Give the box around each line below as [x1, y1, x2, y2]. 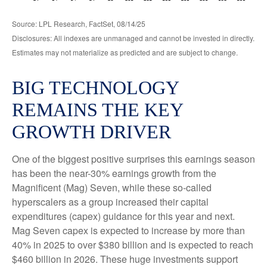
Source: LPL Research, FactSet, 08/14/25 [12, 18, 145, 29]
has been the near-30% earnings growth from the [12, 166, 216, 180]
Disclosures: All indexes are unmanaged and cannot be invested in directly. [12, 32, 254, 43]
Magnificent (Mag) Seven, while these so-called [12, 180, 212, 194]
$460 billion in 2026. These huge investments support [12, 252, 238, 266]
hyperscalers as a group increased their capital [12, 194, 209, 209]
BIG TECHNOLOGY [12, 76, 179, 98]
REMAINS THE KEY [12, 98, 183, 120]
